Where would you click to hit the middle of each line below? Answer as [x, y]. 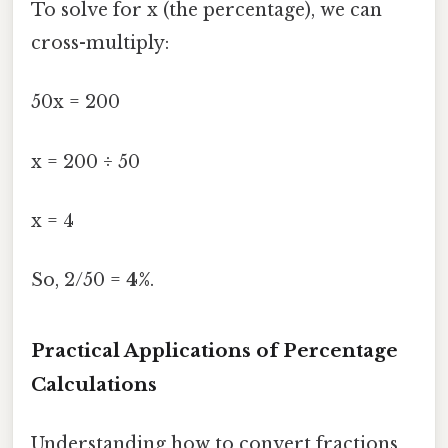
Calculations [94, 384]
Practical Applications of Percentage [214, 350]
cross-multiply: [100, 43]
